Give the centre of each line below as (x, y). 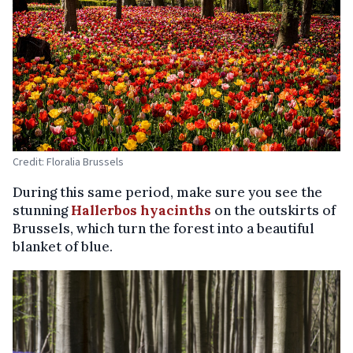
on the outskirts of (273, 211)
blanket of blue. (63, 247)
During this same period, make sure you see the (167, 193)
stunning (42, 211)
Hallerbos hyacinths (141, 211)
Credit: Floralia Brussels (68, 162)
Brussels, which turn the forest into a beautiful (163, 229)
